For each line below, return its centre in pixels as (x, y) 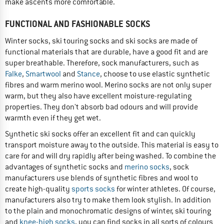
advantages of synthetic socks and (65, 167)
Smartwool (43, 74)
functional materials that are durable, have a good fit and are (106, 52)
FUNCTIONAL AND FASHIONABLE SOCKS (77, 23)
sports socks (93, 189)
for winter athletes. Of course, (165, 189)
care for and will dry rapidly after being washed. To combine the (110, 156)
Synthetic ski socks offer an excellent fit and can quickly (100, 134)
